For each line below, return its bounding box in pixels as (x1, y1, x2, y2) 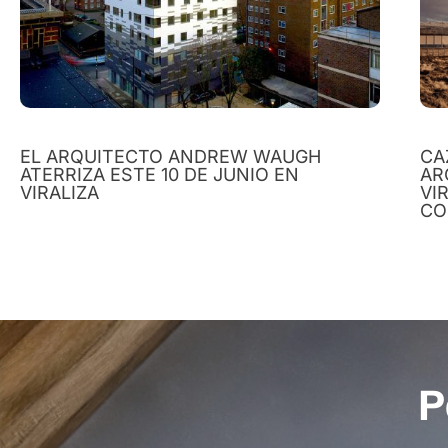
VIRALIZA (20, 181, 99, 203)
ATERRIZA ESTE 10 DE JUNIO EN (20, 163, 299, 185)
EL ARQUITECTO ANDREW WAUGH (20, 145, 321, 167)
